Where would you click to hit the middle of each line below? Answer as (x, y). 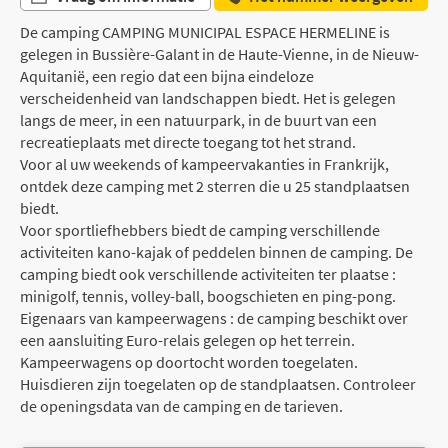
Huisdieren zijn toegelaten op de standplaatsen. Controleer (218, 383)
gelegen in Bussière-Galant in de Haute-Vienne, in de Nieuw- (219, 53)
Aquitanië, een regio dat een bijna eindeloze (167, 75)
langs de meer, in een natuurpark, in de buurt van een (198, 119)
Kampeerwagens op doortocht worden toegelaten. (189, 361)
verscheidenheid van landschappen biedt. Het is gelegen (208, 97)
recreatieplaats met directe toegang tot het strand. (188, 141)
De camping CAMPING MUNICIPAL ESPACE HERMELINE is (205, 31)
